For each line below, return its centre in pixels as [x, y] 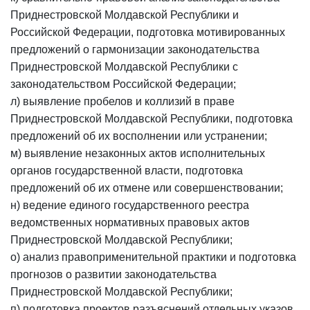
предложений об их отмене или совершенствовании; [147, 188]
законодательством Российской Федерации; [123, 84]
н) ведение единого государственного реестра [130, 205]
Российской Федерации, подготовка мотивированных [148, 32]
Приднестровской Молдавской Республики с [124, 67]
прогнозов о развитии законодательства [113, 274]
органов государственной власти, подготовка [127, 171]
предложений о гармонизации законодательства [135, 49]
